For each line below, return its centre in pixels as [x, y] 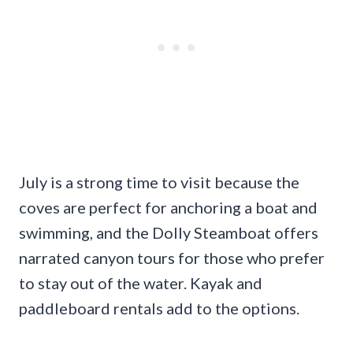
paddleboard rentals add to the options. [159, 308]
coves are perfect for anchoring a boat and [168, 208]
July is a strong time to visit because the [159, 182]
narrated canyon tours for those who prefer [172, 258]
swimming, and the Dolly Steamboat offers [169, 233]
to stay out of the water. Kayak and [141, 283]
